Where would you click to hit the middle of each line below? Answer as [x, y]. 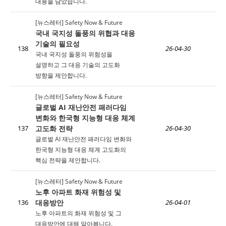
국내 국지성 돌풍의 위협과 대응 [85, 33]
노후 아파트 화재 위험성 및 [78, 192]
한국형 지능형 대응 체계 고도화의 [81, 150]
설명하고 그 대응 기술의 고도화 [78, 65]
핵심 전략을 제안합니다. [68, 160]
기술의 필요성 [58, 44]
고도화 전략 [54, 128]
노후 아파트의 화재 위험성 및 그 [78, 213]
